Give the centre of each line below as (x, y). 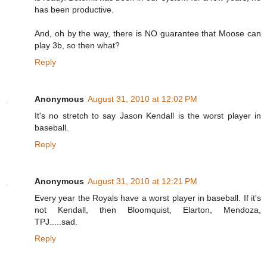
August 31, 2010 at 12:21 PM (142, 181)
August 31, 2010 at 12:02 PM (142, 99)
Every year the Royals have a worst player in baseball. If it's (148, 198)
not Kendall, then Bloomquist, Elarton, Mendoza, (148, 209)
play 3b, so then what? (77, 45)
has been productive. (74, 9)
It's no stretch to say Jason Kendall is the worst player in (148, 115)
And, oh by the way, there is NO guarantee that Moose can (148, 33)
